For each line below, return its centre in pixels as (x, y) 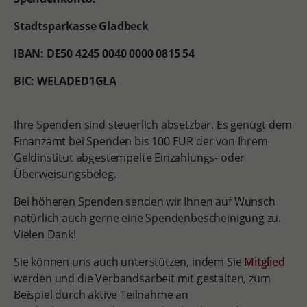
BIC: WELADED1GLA (65, 81)
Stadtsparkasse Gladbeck (81, 26)
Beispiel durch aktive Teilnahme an (101, 295)
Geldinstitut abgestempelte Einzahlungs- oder (129, 158)
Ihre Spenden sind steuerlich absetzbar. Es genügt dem (152, 125)
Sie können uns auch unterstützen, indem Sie (129, 262)
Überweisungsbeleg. (65, 174)
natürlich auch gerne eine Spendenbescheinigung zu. (147, 218)
